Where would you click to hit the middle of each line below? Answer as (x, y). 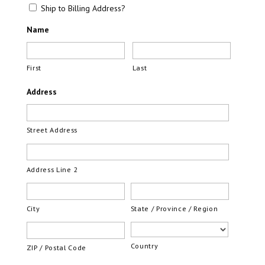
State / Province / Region (174, 208)
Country (144, 246)
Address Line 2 (52, 169)
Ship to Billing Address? (83, 9)
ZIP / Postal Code (56, 248)
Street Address (52, 130)
